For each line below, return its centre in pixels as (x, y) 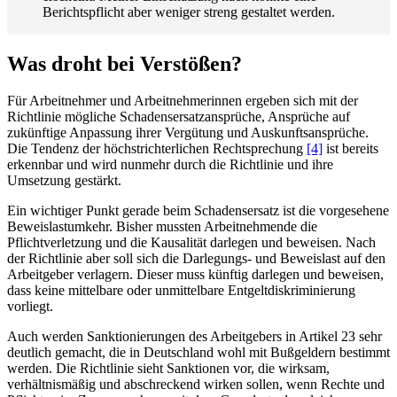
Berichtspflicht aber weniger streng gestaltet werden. (189, 12)
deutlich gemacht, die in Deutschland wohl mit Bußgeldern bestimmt (198, 353)
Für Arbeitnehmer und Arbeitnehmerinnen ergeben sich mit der (183, 101)
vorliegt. (30, 307)
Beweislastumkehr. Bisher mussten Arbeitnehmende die (162, 227)
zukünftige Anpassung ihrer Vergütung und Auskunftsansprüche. (188, 133)
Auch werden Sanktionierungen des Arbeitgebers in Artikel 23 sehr (195, 337)
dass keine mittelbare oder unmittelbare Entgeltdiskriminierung (181, 291)
